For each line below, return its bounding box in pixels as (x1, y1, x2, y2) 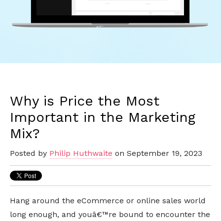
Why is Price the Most (10, 93, 159, 110)
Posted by (10, 148, 49, 158)
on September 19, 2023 (112, 148, 202, 158)
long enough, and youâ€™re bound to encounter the (10, 210, 210, 220)
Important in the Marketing (10, 109, 195, 126)
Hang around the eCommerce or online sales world (10, 196, 206, 206)
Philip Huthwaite (49, 148, 112, 158)
